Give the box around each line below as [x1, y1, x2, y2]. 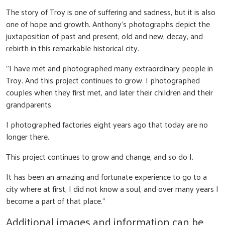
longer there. [6, 129, 49, 144]
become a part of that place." [6, 193, 105, 208]
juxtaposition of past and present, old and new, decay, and [6, 29, 203, 43]
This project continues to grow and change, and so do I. [6, 149, 193, 164]
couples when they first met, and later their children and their [6, 85, 213, 99]
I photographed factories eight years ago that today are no [6, 117, 208, 132]
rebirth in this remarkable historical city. [6, 41, 139, 55]
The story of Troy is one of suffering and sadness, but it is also [6, 5, 215, 19]
